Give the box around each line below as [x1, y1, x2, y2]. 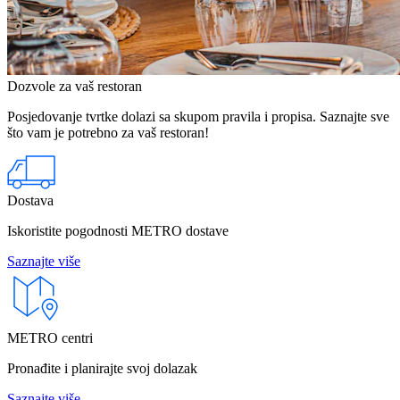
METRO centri [7, 329, 93, 346]
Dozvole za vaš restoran [7, 78, 142, 94]
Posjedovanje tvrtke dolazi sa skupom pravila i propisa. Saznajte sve [7, 108, 389, 124]
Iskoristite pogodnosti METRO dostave [7, 222, 229, 238]
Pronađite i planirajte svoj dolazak [7, 360, 197, 376]
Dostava [7, 192, 54, 208]
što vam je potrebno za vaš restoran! [7, 124, 209, 140]
